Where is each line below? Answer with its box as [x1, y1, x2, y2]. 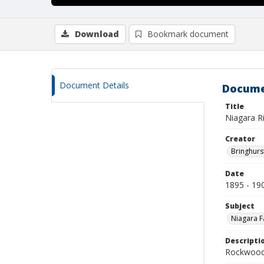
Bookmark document [147, 28, 229, 39]
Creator [225, 134, 255, 144]
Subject [225, 201, 255, 211]
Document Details [60, 80, 129, 91]
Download [75, 28, 119, 39]
